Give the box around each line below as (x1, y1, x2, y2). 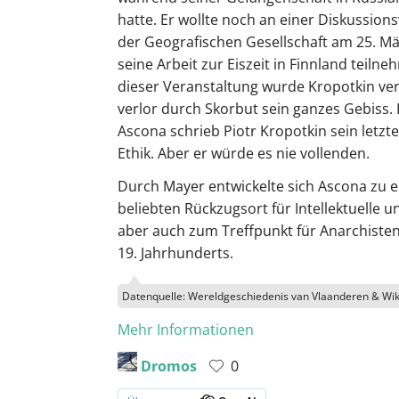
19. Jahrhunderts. (118, 243, 233, 264)
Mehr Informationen (118, 320, 254, 340)
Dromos (141, 356, 197, 377)
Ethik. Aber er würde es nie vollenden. (118, 143, 370, 164)
